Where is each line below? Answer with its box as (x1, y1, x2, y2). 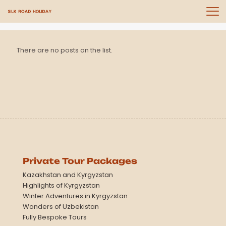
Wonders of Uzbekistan (23, 201, 99, 211)
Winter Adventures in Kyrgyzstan (23, 191, 128, 201)
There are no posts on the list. (17, 45, 112, 55)
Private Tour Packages (23, 155, 137, 166)
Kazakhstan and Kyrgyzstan (23, 169, 113, 180)
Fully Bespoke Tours (23, 212, 87, 222)
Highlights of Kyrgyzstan (23, 180, 100, 190)
